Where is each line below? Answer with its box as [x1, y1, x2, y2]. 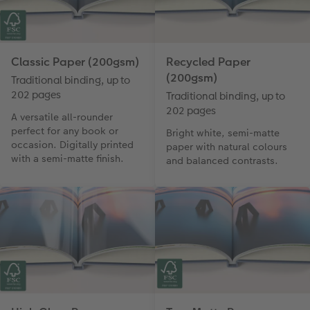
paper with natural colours [166, 140, 287, 154]
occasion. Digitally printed [11, 138, 134, 152]
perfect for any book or [11, 124, 118, 138]
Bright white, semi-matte [166, 126, 280, 140]
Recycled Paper [166, 54, 250, 71]
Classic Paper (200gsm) [11, 54, 139, 71]
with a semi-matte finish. [11, 152, 124, 166]
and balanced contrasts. [166, 154, 278, 168]
